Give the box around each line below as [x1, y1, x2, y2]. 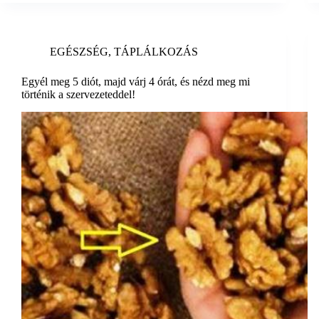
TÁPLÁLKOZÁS [114, 46, 198, 58]
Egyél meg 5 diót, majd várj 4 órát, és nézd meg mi [21, 75, 250, 88]
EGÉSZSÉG [50, 46, 108, 58]
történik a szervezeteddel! [21, 88, 135, 101]
